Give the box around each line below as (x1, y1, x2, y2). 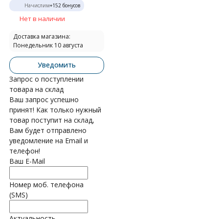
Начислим (24, 1, 50, 9)
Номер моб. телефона (9, 179, 84, 189)
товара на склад (9, 84, 64, 94)
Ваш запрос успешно (9, 94, 79, 104)
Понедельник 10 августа (13, 41, 83, 49)
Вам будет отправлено (9, 125, 87, 135)
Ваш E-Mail (9, 156, 45, 166)
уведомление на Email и (9, 135, 88, 145)
